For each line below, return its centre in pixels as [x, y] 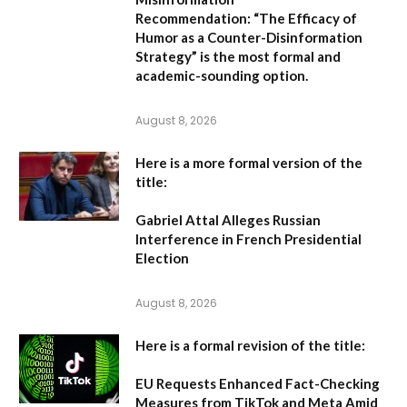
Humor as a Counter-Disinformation [249, 38]
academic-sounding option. [222, 76]
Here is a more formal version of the [249, 163]
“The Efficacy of [304, 19]
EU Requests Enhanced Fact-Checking [258, 384]
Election [162, 258]
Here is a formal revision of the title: [250, 346]
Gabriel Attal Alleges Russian [228, 220]
